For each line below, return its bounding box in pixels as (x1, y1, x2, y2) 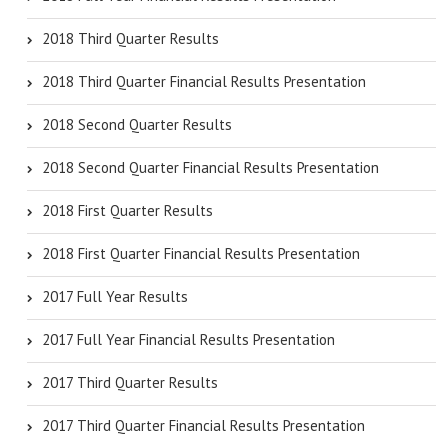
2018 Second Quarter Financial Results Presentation (42, 158, 379, 177)
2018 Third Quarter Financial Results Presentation (42, 72, 366, 91)
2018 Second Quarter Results (42, 115, 232, 134)
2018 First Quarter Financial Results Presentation (42, 244, 360, 263)
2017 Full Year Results (42, 287, 188, 306)
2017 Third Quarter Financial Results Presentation (42, 416, 365, 435)
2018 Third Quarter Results (42, 29, 219, 48)
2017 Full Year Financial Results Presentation (42, 330, 335, 349)
